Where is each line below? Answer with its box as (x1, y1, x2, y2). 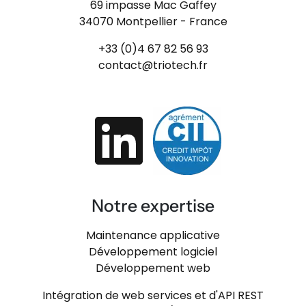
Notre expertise (92, 195, 214, 216)
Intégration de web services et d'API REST (42, 288, 264, 303)
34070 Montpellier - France (79, 14, 227, 29)
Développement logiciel (89, 244, 217, 260)
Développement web (96, 260, 210, 276)
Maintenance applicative (86, 227, 220, 243)
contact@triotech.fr (98, 57, 208, 73)
